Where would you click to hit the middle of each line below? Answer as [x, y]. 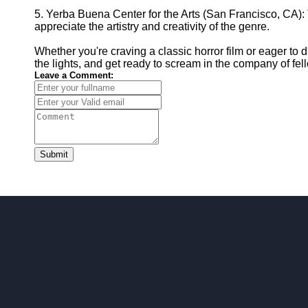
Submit [54, 154]
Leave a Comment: [74, 75]
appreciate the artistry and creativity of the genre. [152, 26]
